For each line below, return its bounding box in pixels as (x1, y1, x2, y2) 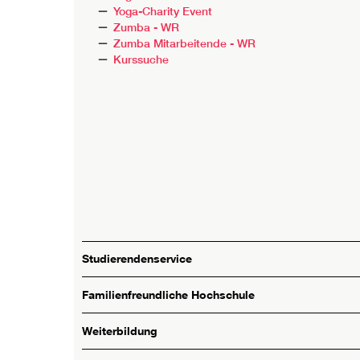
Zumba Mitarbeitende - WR (113, 35, 256, 51)
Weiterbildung (82, 324, 157, 338)
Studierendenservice (82, 252, 192, 266)
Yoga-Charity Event (113, 3, 213, 18)
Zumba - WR (113, 19, 180, 35)
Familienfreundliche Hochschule (82, 288, 255, 302)
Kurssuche (113, 51, 170, 67)
